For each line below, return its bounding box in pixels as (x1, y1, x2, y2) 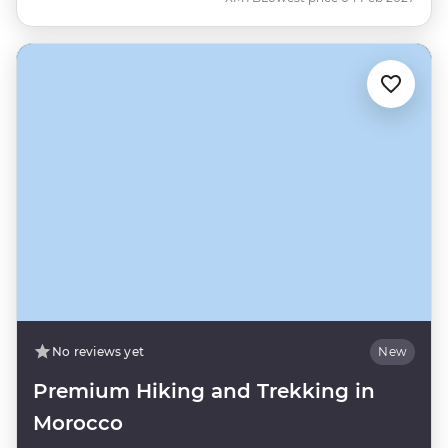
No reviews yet (52, 344, 145, 360)
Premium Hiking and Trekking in (33, 379, 375, 404)
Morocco (33, 411, 123, 436)
